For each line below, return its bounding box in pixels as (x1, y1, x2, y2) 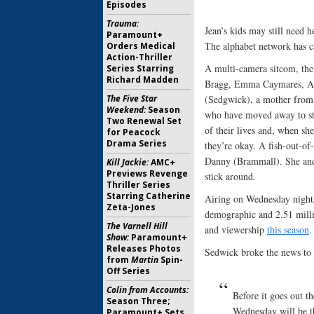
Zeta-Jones (107, 201, 156, 213)
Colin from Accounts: (107, 284, 189, 296)
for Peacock (107, 126, 161, 138)
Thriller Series (107, 179, 170, 191)
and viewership (205, 223, 267, 237)
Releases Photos (107, 243, 181, 254)
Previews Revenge (107, 168, 188, 179)
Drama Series (107, 137, 167, 149)
